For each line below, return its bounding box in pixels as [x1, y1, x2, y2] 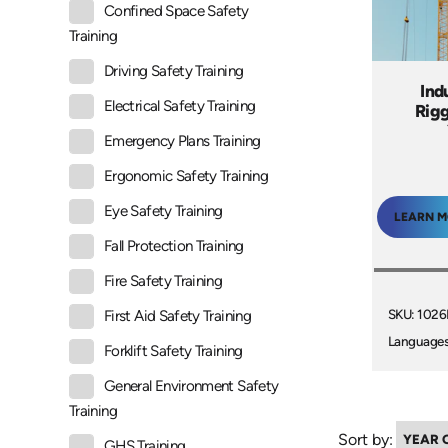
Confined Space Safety [104, 2, 249, 21]
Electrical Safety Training [104, 97, 256, 116]
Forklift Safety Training [104, 342, 243, 361]
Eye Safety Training [104, 202, 223, 221]
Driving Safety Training [104, 62, 244, 81]
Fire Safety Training [104, 272, 223, 291]
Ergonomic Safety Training [104, 167, 268, 186]
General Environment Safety [104, 377, 279, 396]
